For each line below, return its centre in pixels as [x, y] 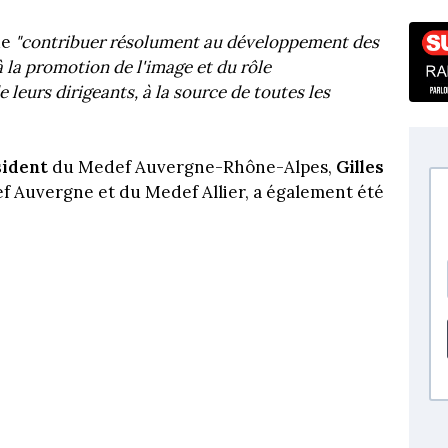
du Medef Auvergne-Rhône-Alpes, [192, 167]
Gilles [360, 167]
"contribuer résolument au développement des [197, 41]
